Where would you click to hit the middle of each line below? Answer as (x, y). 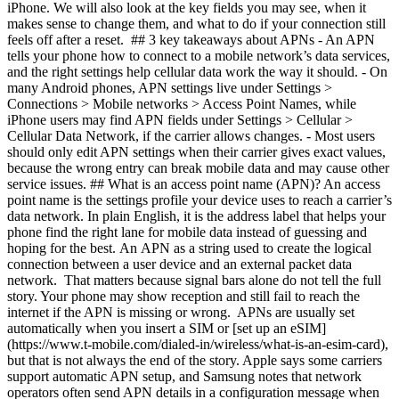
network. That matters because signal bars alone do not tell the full (194, 280)
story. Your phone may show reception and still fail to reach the (183, 296)
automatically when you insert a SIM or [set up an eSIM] (167, 328)
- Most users (341, 136)
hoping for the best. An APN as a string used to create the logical (189, 248)
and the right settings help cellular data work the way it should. (184, 72)
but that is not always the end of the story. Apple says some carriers (195, 360)
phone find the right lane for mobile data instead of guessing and (187, 232)
